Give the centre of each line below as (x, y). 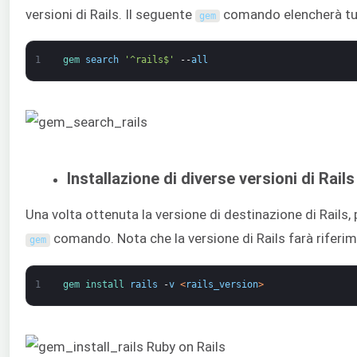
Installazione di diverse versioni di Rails (211, 178)
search (102, 60)
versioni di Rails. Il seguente (110, 15)
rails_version (222, 284)
